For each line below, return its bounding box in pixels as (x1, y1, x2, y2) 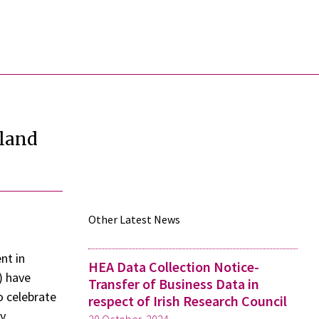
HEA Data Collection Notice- (88, 258, 259, 276)
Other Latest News (88, 212, 180, 226)
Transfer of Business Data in (88, 275, 259, 293)
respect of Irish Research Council (88, 292, 287, 310)
